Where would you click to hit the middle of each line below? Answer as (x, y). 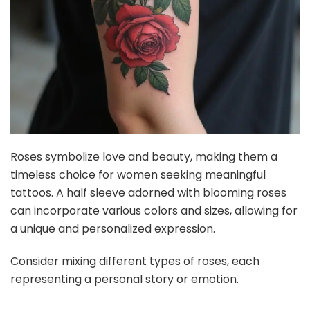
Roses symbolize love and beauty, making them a (144, 157)
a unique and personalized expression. (113, 229)
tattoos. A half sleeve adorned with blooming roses (148, 193)
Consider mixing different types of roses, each (135, 262)
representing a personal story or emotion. (125, 280)
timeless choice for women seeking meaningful (138, 175)
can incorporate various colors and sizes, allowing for (154, 211)
